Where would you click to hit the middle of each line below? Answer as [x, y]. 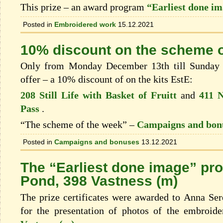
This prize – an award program [84, 7]
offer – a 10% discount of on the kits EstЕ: [107, 79]
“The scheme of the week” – [79, 125]
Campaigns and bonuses [97, 142]
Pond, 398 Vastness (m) [99, 181]
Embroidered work [85, 25]
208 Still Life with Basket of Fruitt [99, 95]
